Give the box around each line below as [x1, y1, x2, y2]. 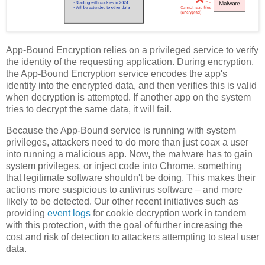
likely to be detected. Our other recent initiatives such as [6, 196, 238, 206]
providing [6, 208, 47, 218]
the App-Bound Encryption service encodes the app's [6, 68, 227, 79]
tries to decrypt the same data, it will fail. [6, 104, 172, 114]
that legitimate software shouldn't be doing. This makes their [6, 172, 256, 183]
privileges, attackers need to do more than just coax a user [6, 137, 248, 147]
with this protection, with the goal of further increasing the [6, 219, 243, 230]
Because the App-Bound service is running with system [6, 125, 236, 135]
